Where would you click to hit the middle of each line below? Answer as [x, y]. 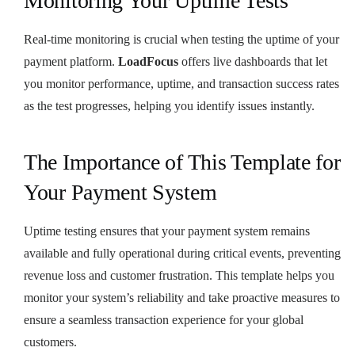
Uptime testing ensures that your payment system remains [167, 231]
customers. [50, 342]
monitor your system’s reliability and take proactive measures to [182, 297]
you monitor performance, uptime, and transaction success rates [181, 83]
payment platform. [71, 61]
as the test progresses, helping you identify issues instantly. [169, 105]
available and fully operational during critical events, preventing [182, 253]
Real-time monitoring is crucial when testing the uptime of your [181, 39]
